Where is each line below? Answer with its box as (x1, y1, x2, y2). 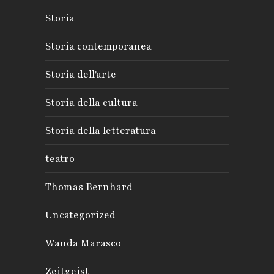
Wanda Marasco (45, 236, 121, 250)
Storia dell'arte (45, 67, 116, 81)
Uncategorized (45, 208, 116, 222)
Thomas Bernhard (45, 180, 133, 194)
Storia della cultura (45, 95, 138, 109)
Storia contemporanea (45, 39, 152, 53)
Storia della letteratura (45, 124, 156, 138)
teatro (45, 152, 75, 166)
